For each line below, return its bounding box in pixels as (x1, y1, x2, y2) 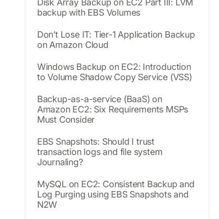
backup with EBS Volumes (37, 7, 141, 18)
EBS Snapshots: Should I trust (37, 136, 154, 147)
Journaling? (37, 156, 83, 167)
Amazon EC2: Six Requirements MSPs (37, 104, 189, 114)
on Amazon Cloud (37, 39, 109, 50)
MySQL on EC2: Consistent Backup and (37, 178, 195, 189)
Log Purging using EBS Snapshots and (37, 189, 189, 199)
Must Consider (37, 114, 95, 125)
